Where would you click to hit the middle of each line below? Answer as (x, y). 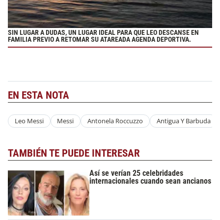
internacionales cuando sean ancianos (151, 181)
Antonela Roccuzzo (115, 121)
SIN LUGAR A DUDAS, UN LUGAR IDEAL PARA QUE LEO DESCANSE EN (103, 32)
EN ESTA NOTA (39, 96)
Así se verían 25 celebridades (137, 173)
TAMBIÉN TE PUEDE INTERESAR (74, 153)
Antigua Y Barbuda (183, 121)
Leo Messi (29, 121)
